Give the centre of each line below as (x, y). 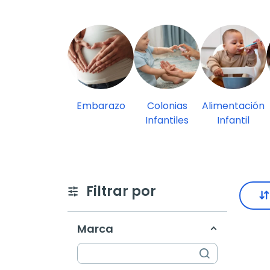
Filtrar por (120, 191)
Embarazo (101, 105)
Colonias (167, 105)
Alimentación (233, 105)
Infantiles (167, 120)
